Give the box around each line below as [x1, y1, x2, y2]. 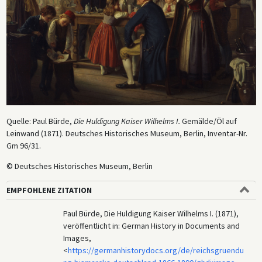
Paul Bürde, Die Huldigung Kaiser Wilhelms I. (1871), [63, 208, 239, 219]
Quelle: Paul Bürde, [6, 116, 74, 127]
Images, [63, 233, 92, 244]
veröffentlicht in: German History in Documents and [63, 220, 240, 232]
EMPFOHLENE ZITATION [6, 185, 92, 196]
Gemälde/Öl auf [181, 116, 237, 127]
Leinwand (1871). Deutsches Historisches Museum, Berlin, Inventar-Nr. [6, 128, 247, 139]
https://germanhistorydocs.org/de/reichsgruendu [68, 245, 244, 256]
